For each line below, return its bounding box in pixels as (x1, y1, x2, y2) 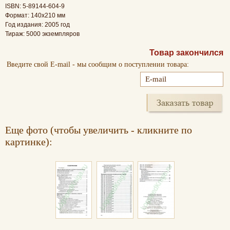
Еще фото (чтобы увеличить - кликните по (5, 124, 192, 136)
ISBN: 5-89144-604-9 (5, 2, 65, 10)
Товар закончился (149, 48, 223, 57)
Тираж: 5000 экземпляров (5, 30, 80, 37)
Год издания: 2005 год (5, 21, 70, 28)
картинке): (5, 136, 52, 147)
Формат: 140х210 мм (5, 11, 65, 19)
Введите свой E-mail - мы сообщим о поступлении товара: (7, 60, 189, 68)
